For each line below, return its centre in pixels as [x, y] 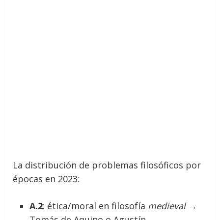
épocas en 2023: [46, 179]
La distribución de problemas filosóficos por [107, 165]
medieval [167, 206]
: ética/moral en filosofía [96, 206]
